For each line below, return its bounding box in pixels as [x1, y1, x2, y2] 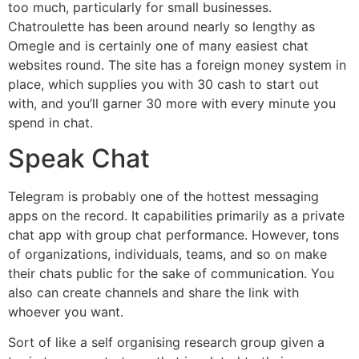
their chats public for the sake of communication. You [8, 264, 334, 281]
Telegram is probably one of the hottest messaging [8, 188, 319, 204]
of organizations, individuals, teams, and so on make [8, 245, 327, 262]
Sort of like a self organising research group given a [8, 334, 325, 351]
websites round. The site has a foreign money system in [8, 56, 346, 73]
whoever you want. [8, 303, 123, 320]
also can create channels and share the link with [8, 284, 299, 301]
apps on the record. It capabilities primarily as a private [8, 207, 345, 224]
